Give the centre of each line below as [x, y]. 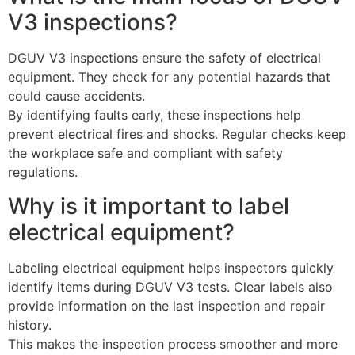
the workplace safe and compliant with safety [145, 153]
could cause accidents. [76, 96]
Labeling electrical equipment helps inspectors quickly [171, 267]
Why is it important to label [149, 206]
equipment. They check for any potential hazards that [169, 77]
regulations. [43, 172]
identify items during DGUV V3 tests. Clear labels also [170, 286]
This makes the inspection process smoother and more [173, 344]
